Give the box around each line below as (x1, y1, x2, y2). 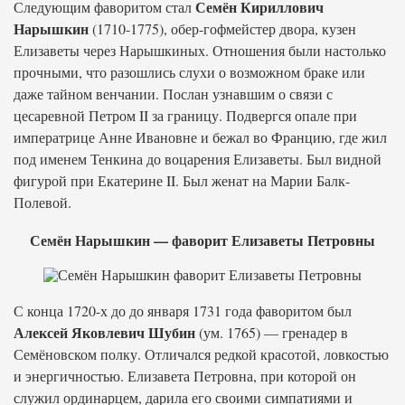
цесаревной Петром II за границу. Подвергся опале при (14, 106, 357, 125)
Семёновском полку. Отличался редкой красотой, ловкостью (14, 344, 389, 363)
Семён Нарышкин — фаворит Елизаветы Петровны (30, 230, 375, 250)
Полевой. (14, 193, 71, 212)
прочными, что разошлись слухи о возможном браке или (14, 62, 365, 81)
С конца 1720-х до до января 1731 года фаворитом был (14, 301, 352, 320)
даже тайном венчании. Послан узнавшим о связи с (14, 84, 333, 103)
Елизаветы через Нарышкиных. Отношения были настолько (14, 41, 386, 60)
